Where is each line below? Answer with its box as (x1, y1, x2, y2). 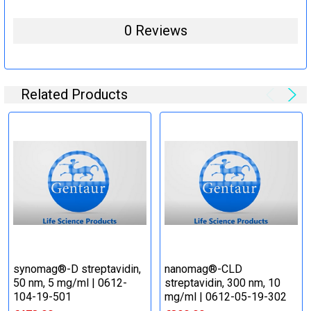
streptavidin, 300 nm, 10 (165, 276, 280, 289)
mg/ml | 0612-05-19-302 (165, 289, 287, 303)
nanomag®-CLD (165, 262, 242, 276)
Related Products (21, 85, 128, 103)
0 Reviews (124, 22, 187, 39)
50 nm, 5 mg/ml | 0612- (13, 276, 127, 289)
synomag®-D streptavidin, (13, 262, 141, 276)
